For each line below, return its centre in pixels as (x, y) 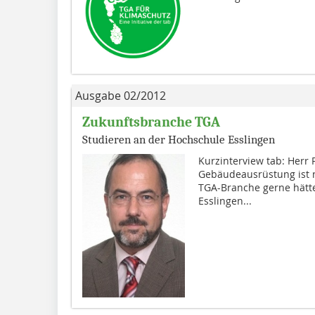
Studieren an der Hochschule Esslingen (179, 140)
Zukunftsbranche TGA (151, 122)
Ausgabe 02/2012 (121, 96)
